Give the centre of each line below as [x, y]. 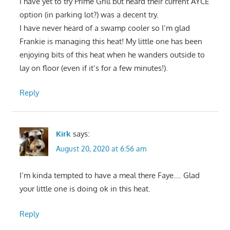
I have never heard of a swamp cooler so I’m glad [104, 28]
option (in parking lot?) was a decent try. [89, 14]
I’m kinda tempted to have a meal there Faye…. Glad [109, 176]
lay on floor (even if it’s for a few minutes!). [93, 68]
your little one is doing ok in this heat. [85, 189]
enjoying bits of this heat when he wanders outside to [112, 54]
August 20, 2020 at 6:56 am [101, 149]
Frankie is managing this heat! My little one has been [111, 41]
